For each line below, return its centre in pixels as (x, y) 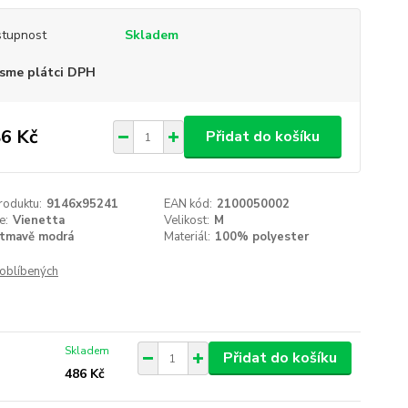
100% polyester (262, 237)
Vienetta (38, 220)
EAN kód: (189, 204)
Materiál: (188, 237)
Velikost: (187, 220)
